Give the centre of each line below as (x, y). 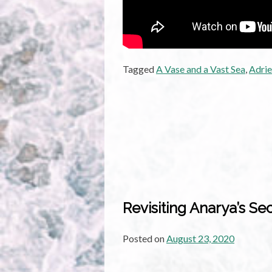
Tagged (139, 69)
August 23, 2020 (200, 239)
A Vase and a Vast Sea (201, 69)
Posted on (144, 239)
